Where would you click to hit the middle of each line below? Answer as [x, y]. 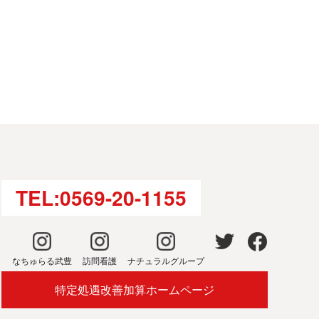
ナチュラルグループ [166, 260]
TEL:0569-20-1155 [101, 198]
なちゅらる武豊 [42, 260]
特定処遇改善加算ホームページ [135, 289]
